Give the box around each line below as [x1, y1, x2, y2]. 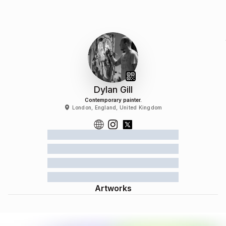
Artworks [94, 183, 132, 193]
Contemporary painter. [84, 97, 142, 103]
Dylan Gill [93, 84, 133, 95]
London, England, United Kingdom [72, 104, 162, 110]
